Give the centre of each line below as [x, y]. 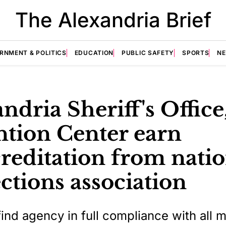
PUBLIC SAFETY [148, 53]
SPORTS [196, 53]
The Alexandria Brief [113, 20]
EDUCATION [94, 53]
